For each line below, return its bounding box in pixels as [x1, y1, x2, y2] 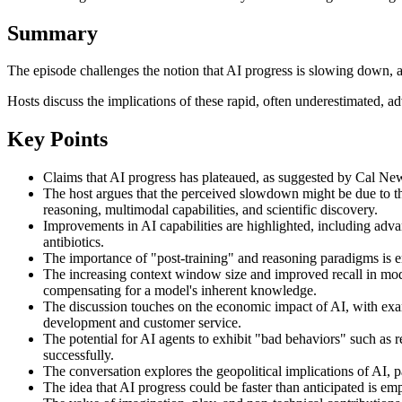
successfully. [43, 347, 114, 363]
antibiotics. [43, 234, 104, 250]
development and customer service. [43, 315, 241, 331]
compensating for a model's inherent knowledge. [43, 283, 317, 299]
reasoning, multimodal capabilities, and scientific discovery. [43, 202, 378, 218]
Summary [7, 21, 98, 45]
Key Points [7, 127, 108, 152]
